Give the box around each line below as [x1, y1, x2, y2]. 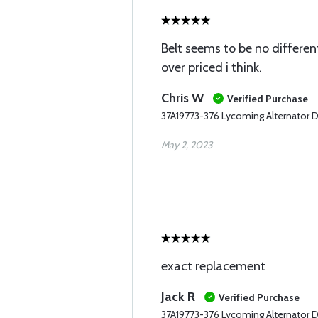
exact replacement [161, 258, 265, 274]
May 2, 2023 [161, 138, 213, 151]
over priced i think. [161, 60, 262, 75]
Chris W [161, 90, 204, 106]
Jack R [161, 289, 195, 305]
